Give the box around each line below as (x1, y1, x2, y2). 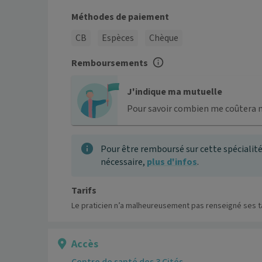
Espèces (102, 32, 134, 45)
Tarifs (71, 184, 96, 198)
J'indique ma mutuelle (127, 85, 222, 99)
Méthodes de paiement (71, 11, 169, 24)
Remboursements (71, 57, 148, 70)
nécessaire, (101, 156, 147, 169)
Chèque (149, 32, 178, 45)
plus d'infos (147, 156, 197, 169)
